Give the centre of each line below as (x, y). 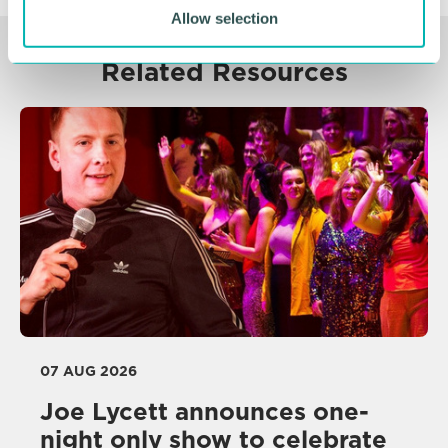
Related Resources (224, 71)
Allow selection (224, 18)
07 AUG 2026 (88, 370)
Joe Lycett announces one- (204, 411)
